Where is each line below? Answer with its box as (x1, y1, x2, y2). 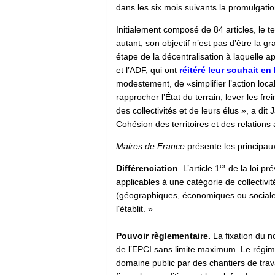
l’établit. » (116, 203, 153, 214)
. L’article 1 (178, 163, 220, 173)
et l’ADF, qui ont (116, 64, 179, 75)
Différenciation (116, 163, 178, 173)
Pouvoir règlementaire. (116, 230, 211, 241)
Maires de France (116, 141, 185, 151)
